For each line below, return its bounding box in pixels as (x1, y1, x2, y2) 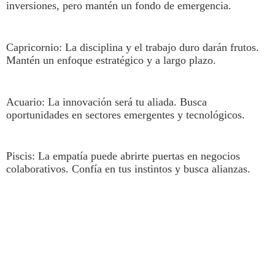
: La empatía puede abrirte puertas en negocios (31, 150, 240, 163)
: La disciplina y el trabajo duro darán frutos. (58, 41, 259, 53)
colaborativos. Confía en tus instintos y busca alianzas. (6, 163, 250, 176)
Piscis (6, 150, 32, 163)
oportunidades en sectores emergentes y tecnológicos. (6, 108, 245, 121)
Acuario (6, 95, 42, 108)
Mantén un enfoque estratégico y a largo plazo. (6, 53, 216, 66)
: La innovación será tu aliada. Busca (41, 95, 207, 108)
